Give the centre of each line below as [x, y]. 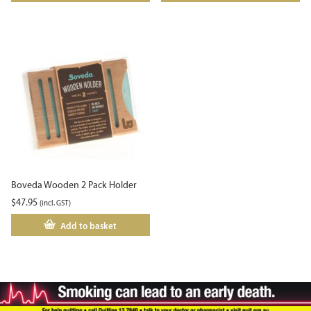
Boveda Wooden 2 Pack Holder [74, 185]
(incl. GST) [55, 202]
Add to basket [89, 225]
